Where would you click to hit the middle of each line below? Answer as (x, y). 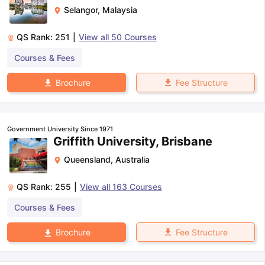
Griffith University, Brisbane (133, 141)
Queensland (87, 159)
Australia (132, 159)
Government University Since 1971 (60, 129)
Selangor (81, 9)
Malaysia (120, 9)
